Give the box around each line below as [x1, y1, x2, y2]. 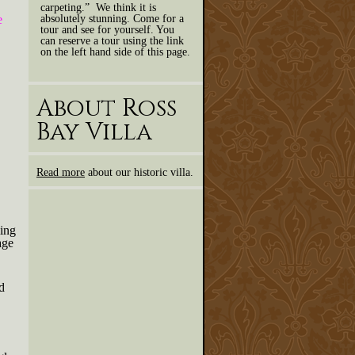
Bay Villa [36, 116, 152, 148]
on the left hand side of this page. [40, 45, 190, 58]
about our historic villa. [85, 166, 193, 178]
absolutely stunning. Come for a [40, 12, 184, 25]
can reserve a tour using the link [40, 34, 184, 47]
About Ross [36, 92, 177, 124]
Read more [36, 166, 85, 178]
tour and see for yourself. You [40, 23, 174, 36]
